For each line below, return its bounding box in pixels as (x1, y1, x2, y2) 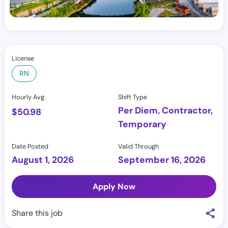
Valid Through (118, 142, 159, 151)
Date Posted (12, 142, 48, 151)
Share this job (12, 208, 63, 218)
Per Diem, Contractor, (118, 105, 213, 116)
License (12, 54, 34, 63)
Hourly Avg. (12, 93, 46, 101)
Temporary (118, 119, 166, 130)
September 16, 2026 (118, 154, 206, 165)
